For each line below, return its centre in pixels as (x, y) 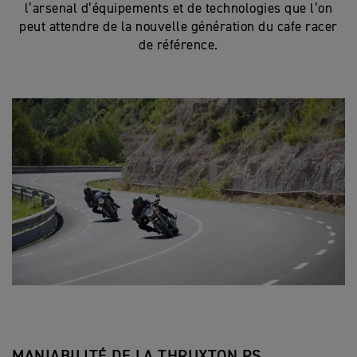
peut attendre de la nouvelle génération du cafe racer (178, 27)
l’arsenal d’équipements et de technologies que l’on (178, 9)
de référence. (178, 46)
